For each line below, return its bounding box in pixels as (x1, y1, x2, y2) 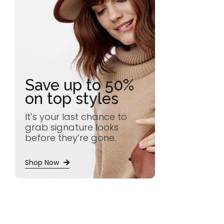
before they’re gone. (25, 131, 116, 144)
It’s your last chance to (25, 110, 127, 123)
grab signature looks (25, 120, 118, 133)
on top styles (25, 89, 118, 107)
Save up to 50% (25, 75, 134, 94)
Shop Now (25, 157, 59, 167)
